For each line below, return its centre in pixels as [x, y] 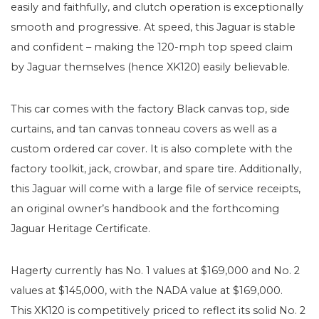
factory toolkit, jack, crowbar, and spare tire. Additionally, [156, 168]
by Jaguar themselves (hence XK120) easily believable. [150, 67]
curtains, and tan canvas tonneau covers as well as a [144, 129]
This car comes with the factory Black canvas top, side [150, 109]
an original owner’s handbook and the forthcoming [145, 208]
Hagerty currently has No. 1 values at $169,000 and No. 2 [155, 270]
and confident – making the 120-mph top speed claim [152, 47]
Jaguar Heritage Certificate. [80, 228]
